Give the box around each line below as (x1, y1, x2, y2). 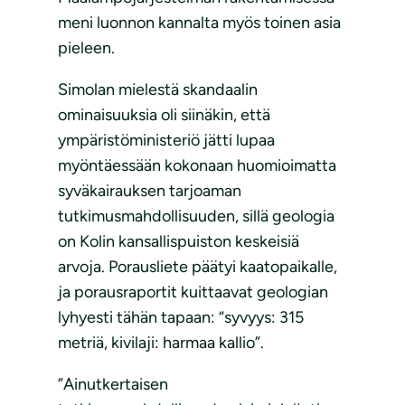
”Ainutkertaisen (58, 373, 168, 394)
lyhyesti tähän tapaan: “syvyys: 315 (58, 306, 304, 327)
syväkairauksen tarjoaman (58, 180, 241, 201)
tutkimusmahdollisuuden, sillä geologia (58, 205, 334, 226)
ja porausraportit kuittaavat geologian (58, 281, 328, 302)
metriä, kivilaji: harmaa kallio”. (58, 332, 264, 353)
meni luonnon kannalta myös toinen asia (58, 12, 341, 33)
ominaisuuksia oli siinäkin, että (58, 104, 270, 125)
